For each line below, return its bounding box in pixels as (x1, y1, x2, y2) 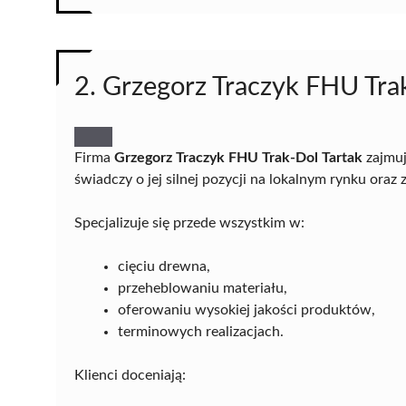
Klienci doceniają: (74, 368, 186, 383)
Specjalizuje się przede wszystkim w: (74, 216, 304, 231)
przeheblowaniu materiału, (118, 281, 287, 296)
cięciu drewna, (118, 259, 210, 275)
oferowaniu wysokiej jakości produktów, (118, 303, 375, 318)
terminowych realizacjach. (118, 324, 284, 340)
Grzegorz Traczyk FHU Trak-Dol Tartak (114, 150, 362, 166)
